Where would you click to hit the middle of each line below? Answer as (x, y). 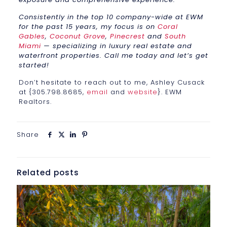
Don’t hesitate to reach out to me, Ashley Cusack (111, 82)
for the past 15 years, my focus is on (88, 26)
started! (34, 65)
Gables (32, 36)
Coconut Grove (77, 36)
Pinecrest (127, 36)
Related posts (48, 172)
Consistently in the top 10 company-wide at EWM (111, 17)
